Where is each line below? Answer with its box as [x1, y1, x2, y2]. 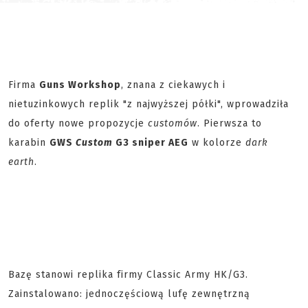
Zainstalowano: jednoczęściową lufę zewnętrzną [8, 288, 250, 300]
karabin [8, 137, 49, 148]
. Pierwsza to [197, 118, 262, 129]
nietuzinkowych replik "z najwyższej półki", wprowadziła [8, 98, 289, 110]
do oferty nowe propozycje [8, 118, 148, 129]
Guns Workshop [39, 79, 121, 91]
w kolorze [188, 137, 245, 148]
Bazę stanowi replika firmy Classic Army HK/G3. [8, 269, 248, 280]
